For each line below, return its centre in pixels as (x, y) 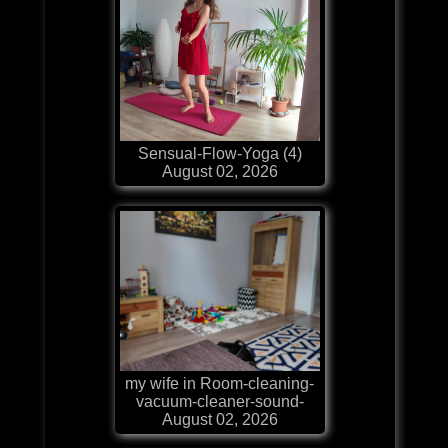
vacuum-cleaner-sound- (219, 401)
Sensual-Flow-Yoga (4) (219, 153)
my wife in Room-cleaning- (220, 383)
